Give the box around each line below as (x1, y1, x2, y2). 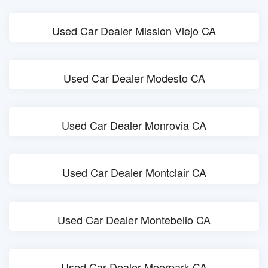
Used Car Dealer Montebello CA (57, 212, 211, 227)
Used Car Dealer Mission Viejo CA (52, 23, 216, 38)
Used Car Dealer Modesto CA (63, 70, 205, 86)
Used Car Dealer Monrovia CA (62, 117, 206, 133)
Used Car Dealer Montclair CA (62, 165, 206, 180)
